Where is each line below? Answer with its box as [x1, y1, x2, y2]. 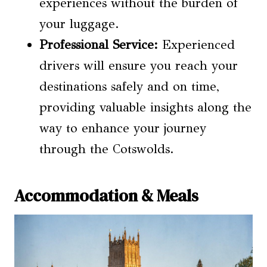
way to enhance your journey [39, 120, 206, 136]
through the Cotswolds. [39, 141, 174, 157]
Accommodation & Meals [14, 184, 198, 207]
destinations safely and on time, [39, 78, 219, 94]
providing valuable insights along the [39, 99, 252, 115]
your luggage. [39, 15, 119, 32]
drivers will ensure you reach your [39, 57, 238, 73]
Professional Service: [39, 36, 158, 52]
